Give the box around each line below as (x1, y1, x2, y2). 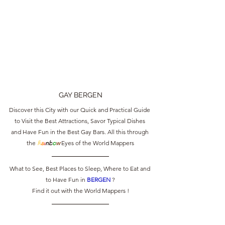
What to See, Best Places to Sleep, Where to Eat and (9, 165, 152, 172)
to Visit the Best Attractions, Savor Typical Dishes (14, 117, 147, 125)
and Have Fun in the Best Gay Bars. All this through (11, 128, 150, 136)
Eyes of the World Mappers (60, 139, 134, 147)
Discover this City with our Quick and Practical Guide (9, 106, 152, 114)
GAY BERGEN (58, 91, 102, 99)
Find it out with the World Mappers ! (32, 187, 129, 194)
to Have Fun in (46, 176, 87, 183)
